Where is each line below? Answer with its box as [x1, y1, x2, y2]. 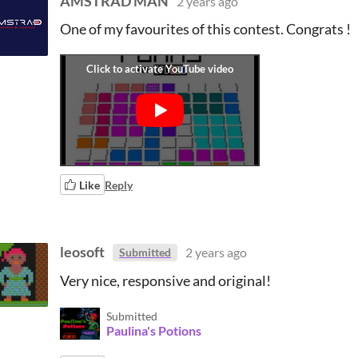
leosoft [60, 243, 105, 261]
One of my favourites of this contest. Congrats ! [60, 20, 351, 38]
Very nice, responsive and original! [60, 271, 271, 289]
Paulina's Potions [106, 322, 201, 338]
